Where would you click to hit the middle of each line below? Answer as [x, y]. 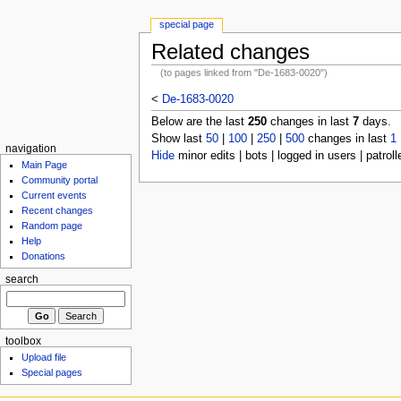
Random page [52, 226]
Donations [44, 256]
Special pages [52, 373]
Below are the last [199, 121]
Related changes [230, 52]
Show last [178, 138]
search [21, 280]
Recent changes [58, 211]
